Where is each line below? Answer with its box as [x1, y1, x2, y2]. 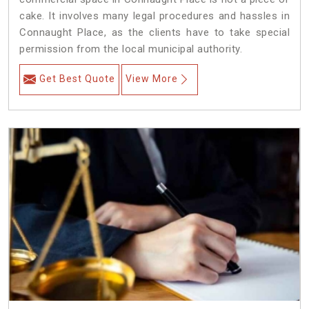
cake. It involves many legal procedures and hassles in [19, 10, 290, 23]
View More [126, 73, 178, 85]
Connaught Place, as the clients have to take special [19, 26, 290, 39]
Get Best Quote [39, 73, 115, 85]
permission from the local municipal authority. [19, 43, 242, 56]
